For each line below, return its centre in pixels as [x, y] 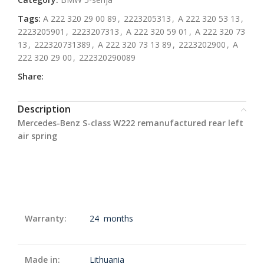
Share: [31, 76]
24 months [111, 218]
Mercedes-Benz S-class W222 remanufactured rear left [131, 123]
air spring [37, 136]
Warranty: [46, 218]
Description [44, 109]
